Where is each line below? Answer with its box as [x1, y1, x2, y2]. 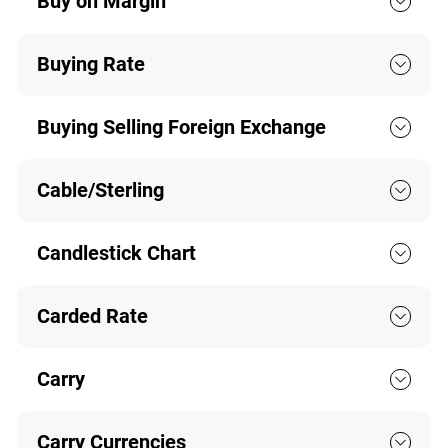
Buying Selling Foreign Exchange [36, 115, 326, 140]
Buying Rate [36, 52, 145, 77]
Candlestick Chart [36, 241, 196, 266]
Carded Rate [36, 304, 148, 329]
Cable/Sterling [36, 178, 164, 203]
